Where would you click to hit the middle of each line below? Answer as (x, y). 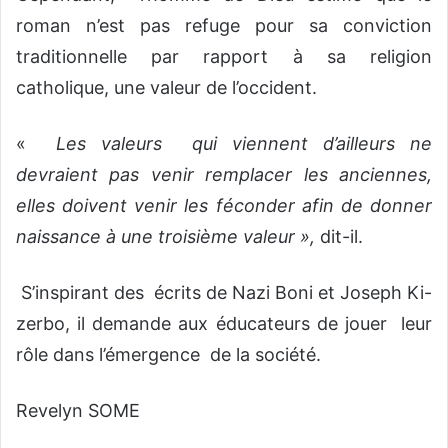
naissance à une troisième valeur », (168, 237)
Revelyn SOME (78, 411)
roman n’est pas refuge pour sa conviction (224, 26)
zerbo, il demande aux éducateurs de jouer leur (224, 324)
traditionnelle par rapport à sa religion (224, 57)
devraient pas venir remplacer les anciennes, (224, 175)
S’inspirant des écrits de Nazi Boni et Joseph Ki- (224, 293)
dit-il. (341, 237)
